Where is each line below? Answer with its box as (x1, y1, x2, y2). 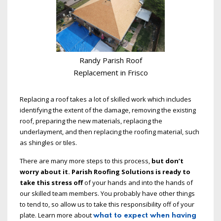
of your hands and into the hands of (83, 178, 193, 187)
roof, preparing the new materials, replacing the (20, 116, 162, 126)
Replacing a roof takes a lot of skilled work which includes (20, 95, 191, 104)
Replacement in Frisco (73, 68, 148, 78)
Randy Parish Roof (79, 55, 142, 66)
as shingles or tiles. (20, 138, 77, 147)
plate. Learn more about (20, 211, 93, 220)
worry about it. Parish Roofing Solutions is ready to (20, 167, 190, 177)
